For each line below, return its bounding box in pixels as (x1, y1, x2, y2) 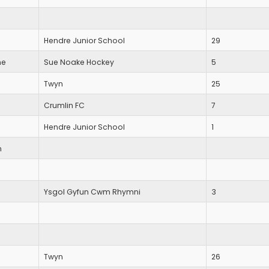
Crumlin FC (44, 100, 85, 111)
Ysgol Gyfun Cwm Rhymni (44, 187, 141, 198)
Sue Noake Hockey (44, 57, 114, 68)
